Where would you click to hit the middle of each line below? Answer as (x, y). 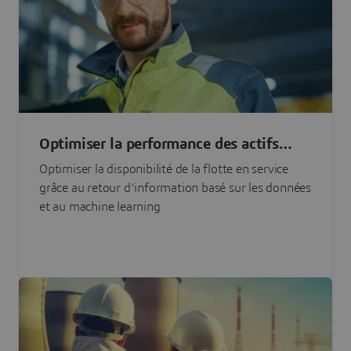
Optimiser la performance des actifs (159, 145)
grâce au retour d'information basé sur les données (175, 188)
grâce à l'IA (76, 163)
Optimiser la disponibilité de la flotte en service (164, 170)
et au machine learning (100, 207)
